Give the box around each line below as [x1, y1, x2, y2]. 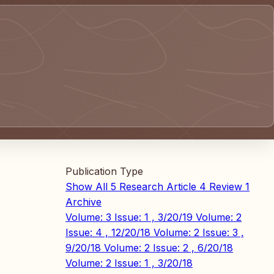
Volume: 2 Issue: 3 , [154, 226, 244, 239]
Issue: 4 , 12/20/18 [65, 226, 154, 239]
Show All [65, 180, 108, 193]
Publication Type [65, 165, 143, 177]
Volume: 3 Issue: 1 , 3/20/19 [65, 211, 196, 223]
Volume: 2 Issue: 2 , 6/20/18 [104, 242, 233, 254]
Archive [65, 196, 102, 208]
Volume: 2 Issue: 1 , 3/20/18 [65, 257, 193, 269]
